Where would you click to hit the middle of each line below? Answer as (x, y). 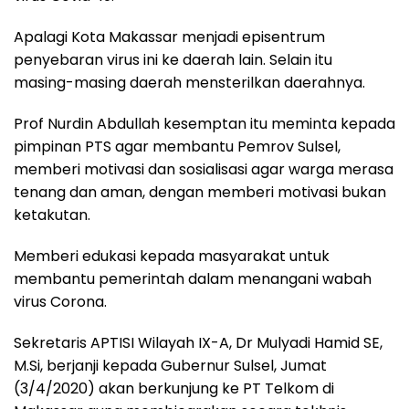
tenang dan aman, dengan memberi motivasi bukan (200, 193)
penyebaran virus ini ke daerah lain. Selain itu (173, 60)
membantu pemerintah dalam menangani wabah (193, 279)
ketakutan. (52, 215)
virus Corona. (60, 302)
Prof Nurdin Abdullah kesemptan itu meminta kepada (204, 124)
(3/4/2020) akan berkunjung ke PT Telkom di (174, 389)
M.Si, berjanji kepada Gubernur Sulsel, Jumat (170, 366)
